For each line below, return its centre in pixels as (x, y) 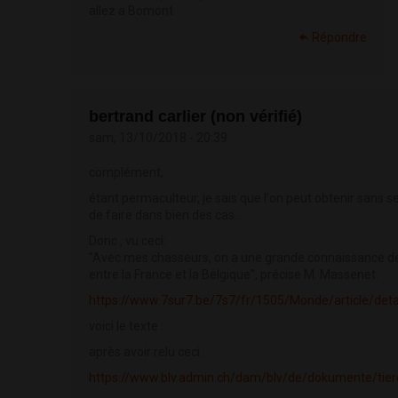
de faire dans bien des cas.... (167, 215)
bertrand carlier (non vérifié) (195, 117)
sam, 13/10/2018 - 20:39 (158, 138)
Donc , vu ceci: (127, 241)
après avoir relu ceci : (147, 352)
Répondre (339, 38)
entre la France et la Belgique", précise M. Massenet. (234, 275)
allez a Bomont (131, 11)
